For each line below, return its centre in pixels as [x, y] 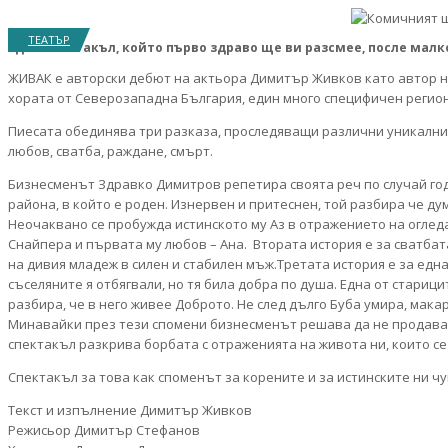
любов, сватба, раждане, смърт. [113, 151]
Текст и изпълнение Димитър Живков [130, 410]
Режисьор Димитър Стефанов [104, 430]
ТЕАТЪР [49, 39]
